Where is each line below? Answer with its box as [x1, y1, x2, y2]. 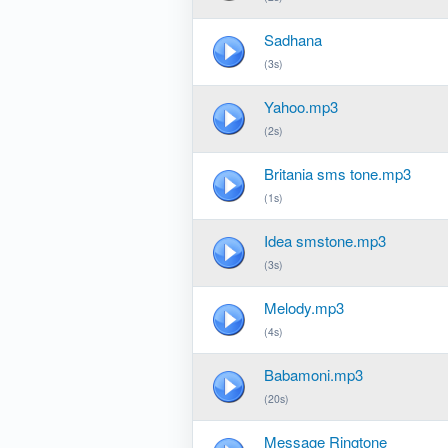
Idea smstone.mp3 [264, 230, 386, 251]
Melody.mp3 [264, 297, 344, 318]
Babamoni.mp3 [264, 364, 363, 385]
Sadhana [264, 29, 322, 50]
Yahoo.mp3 [264, 96, 338, 117]
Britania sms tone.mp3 [264, 163, 411, 184]
